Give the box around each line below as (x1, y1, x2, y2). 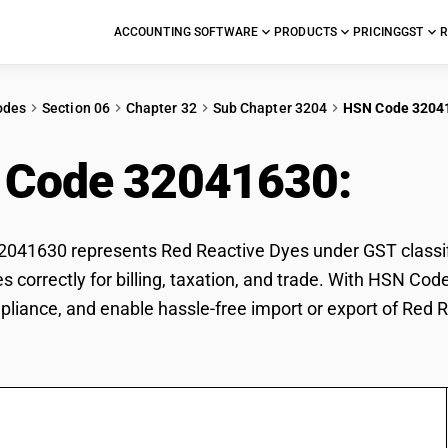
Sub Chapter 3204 (212, 100, 328, 116)
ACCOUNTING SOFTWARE (113, 25, 259, 39)
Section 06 (42, 100, 110, 116)
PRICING (353, 25, 402, 39)
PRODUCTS (274, 25, 338, 39)
